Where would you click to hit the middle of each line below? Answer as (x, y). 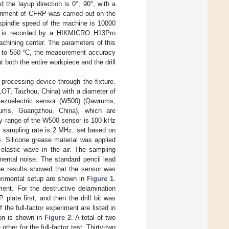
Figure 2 (58, 217)
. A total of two (94, 217)
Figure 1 (100, 178)
